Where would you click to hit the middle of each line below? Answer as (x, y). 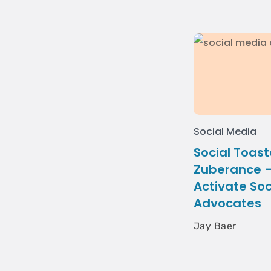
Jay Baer (215, 226)
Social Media (225, 132)
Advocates (227, 203)
